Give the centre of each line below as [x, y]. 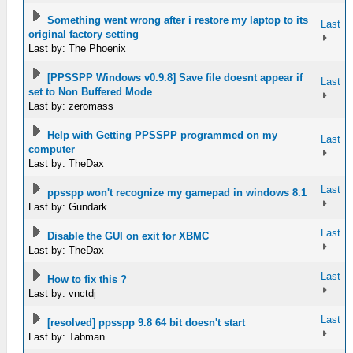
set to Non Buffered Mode [91, 92]
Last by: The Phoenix [78, 48]
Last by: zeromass [71, 106]
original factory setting [84, 34]
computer [52, 149]
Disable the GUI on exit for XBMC [128, 236]
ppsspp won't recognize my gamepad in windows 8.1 [177, 193]
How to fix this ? [87, 279]
